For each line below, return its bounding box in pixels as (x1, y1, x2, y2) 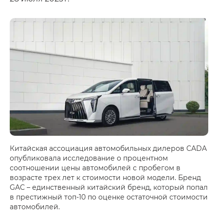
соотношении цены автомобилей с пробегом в (10, 163, 181, 173)
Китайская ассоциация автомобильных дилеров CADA (10, 144, 207, 153)
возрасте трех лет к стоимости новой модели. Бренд (10, 173, 201, 182)
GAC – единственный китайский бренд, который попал (10, 182, 208, 192)
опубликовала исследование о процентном (10, 153, 168, 163)
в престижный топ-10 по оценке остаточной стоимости (10, 192, 208, 202)
